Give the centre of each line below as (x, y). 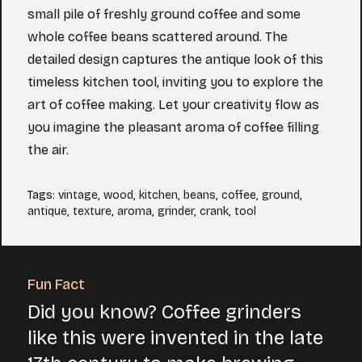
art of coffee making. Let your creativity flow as (173, 105)
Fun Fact (56, 284)
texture (92, 211)
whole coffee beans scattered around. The (158, 37)
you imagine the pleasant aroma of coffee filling (173, 127)
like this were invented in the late (175, 338)
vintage (78, 195)
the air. (48, 150)
